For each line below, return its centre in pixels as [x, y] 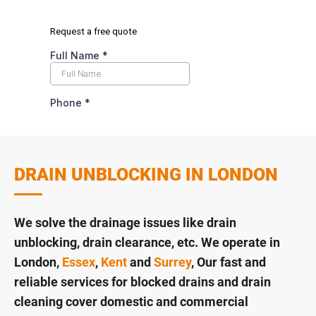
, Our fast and [229, 262]
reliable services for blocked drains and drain [142, 282]
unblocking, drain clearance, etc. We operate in [147, 243]
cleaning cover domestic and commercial [131, 302]
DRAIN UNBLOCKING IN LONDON [146, 175]
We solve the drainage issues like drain [125, 223]
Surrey [172, 262]
